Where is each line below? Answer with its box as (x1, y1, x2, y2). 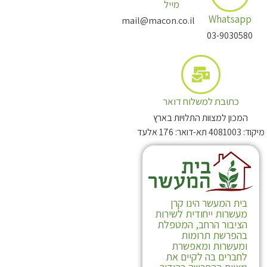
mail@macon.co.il (121, 14, 195, 27)
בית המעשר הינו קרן (170, 196, 247, 210)
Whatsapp (208, 13, 252, 26)
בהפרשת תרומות (181, 228, 247, 243)
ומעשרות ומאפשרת (171, 239, 247, 253)
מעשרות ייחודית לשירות (154, 207, 247, 221)
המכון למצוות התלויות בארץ (153, 111, 249, 125)
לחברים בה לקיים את (165, 250, 247, 264)
